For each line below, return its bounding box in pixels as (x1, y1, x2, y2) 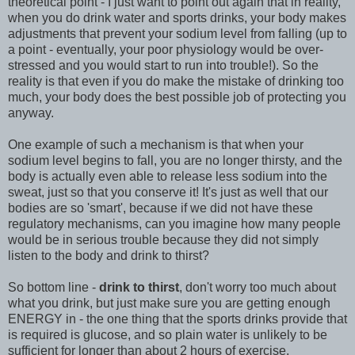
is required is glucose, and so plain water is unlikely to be (8, 328, 327, 342)
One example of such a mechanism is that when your (8, 138, 303, 152)
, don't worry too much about (179, 281, 336, 295)
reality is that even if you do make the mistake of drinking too (8, 74, 344, 89)
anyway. (8, 106, 54, 120)
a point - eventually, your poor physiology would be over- (8, 43, 323, 57)
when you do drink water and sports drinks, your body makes (8, 11, 346, 25)
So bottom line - (8, 281, 99, 295)
